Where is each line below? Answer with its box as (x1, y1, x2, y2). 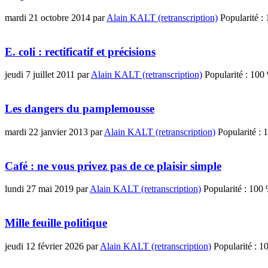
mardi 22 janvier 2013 (5, 126, 88, 137)
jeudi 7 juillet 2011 (5, 69, 75, 80)
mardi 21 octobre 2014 (5, 12, 90, 23)
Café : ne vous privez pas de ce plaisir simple (5, 159, 221, 172)
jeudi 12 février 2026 (5, 240, 84, 251)
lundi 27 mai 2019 (5, 184, 74, 194)
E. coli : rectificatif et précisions (5, 45, 156, 58)
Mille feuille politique (5, 216, 107, 229)
